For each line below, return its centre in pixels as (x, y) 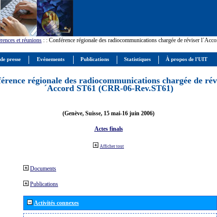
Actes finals (108, 129)
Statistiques (137, 59)
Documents (43, 168)
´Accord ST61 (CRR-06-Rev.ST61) (109, 88)
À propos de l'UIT (186, 59)
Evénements (51, 59)
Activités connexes (56, 203)
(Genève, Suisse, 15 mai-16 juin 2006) (108, 113)
